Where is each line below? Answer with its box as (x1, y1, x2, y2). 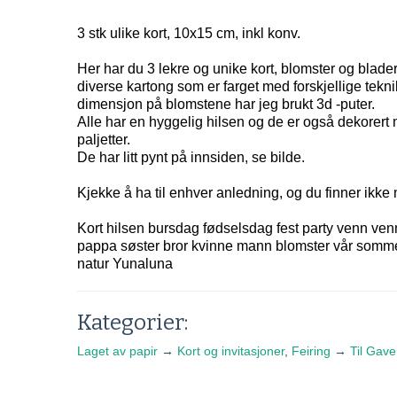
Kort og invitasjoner (177, 344, 284, 358)
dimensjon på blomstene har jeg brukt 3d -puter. (77, 97, 375, 112)
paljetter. (77, 132, 130, 147)
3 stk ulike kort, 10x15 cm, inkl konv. (77, 26, 300, 41)
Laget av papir (77, 344, 158, 358)
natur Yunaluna (77, 256, 173, 271)
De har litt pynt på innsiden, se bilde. (77, 150, 305, 165)
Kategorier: (77, 310, 188, 335)
